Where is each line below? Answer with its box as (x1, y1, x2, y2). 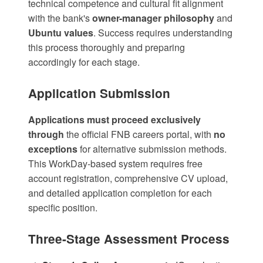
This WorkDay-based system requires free (28, 157, 203, 171)
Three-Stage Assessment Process (28, 230, 230, 248)
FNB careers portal (111, 127, 190, 141)
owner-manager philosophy (92, 11, 214, 25)
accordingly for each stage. (28, 55, 140, 69)
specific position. (28, 201, 97, 215)
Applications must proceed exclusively (28, 113, 201, 127)
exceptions (28, 142, 77, 156)
